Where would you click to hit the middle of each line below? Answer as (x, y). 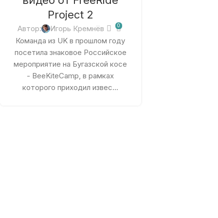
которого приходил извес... (71, 87)
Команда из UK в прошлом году (71, 40)
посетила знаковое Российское (70, 52)
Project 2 (70, 15)
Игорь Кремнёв (77, 28)
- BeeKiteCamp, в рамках (71, 75)
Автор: (30, 28)
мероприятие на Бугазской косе (71, 64)
